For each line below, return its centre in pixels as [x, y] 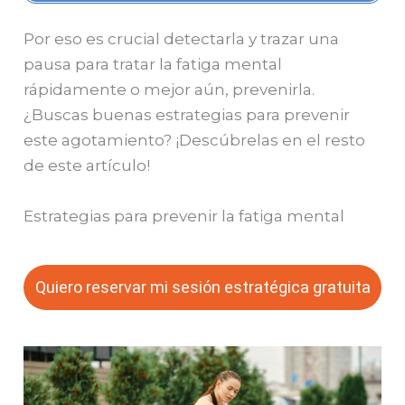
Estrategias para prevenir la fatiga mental [184, 216]
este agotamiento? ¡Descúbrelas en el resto [195, 141]
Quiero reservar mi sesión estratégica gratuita [202, 287]
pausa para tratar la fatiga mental [153, 65]
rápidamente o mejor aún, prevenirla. [170, 90]
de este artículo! [87, 166]
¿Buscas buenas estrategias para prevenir [187, 115]
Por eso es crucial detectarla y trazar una [182, 39]
